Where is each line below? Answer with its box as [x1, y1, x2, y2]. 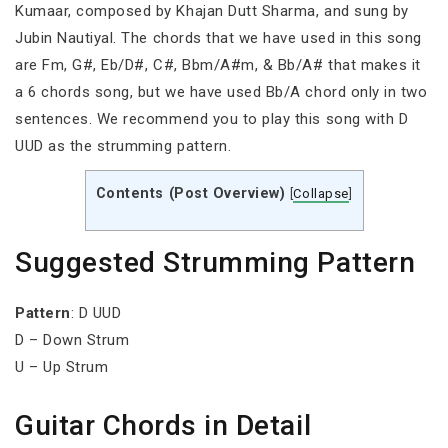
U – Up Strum [15, 358, 109, 376]
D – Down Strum [15, 331, 130, 349]
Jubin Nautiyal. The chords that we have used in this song [15, 29, 422, 47]
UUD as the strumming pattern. [15, 137, 232, 155]
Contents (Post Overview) [95, 185, 286, 201]
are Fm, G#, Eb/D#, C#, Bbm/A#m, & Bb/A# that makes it [15, 56, 421, 74]
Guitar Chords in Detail [15, 408, 312, 442]
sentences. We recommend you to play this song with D [15, 110, 409, 128]
